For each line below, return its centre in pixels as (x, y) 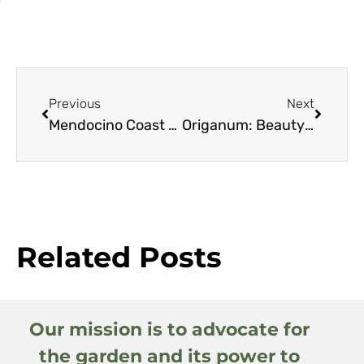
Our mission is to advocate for (169, 329)
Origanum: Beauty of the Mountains (309, 125)
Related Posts (119, 257)
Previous (75, 103)
